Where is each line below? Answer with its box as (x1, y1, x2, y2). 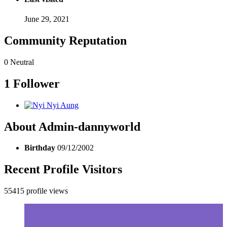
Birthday (24, 143, 55, 153)
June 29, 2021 (24, 15, 69, 23)
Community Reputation (4, 33, 127, 47)
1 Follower (4, 77, 60, 90)
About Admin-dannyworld (4, 120, 140, 133)
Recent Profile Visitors (4, 163, 122, 176)
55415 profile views (4, 186, 68, 196)
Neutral (10, 57, 34, 66)
